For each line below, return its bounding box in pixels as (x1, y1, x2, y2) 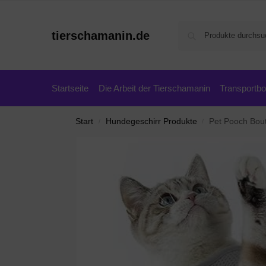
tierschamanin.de (52, 28, 150, 42)
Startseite (52, 83, 88, 93)
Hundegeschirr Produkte (105, 117, 197, 126)
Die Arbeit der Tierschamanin (98, 83, 210, 93)
